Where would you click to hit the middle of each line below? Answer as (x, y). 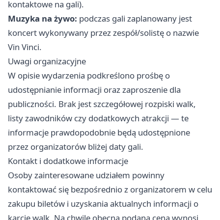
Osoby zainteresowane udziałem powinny (86, 175)
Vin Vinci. (25, 47)
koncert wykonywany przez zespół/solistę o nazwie (103, 33)
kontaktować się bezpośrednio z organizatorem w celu (110, 189)
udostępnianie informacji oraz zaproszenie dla (94, 90)
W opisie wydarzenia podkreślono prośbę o (89, 75)
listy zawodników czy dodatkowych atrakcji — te (98, 118)
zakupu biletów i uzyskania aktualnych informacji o (103, 204)
